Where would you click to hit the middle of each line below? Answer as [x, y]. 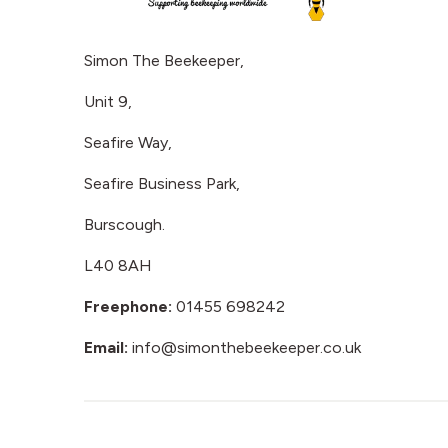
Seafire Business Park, [162, 184]
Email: [108, 348]
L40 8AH [118, 266]
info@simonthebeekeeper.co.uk [246, 348]
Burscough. [124, 225]
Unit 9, [108, 102]
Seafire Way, [128, 143]
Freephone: [128, 307]
